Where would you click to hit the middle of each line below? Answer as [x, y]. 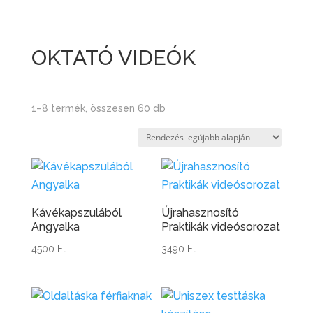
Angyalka [55, 227]
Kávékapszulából [76, 213]
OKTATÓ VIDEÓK [113, 58]
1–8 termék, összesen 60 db [98, 109]
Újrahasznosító [201, 213]
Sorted [181, 108]
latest [179, 146]
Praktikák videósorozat [221, 227]
